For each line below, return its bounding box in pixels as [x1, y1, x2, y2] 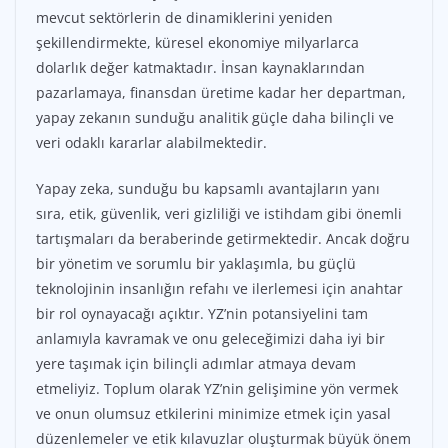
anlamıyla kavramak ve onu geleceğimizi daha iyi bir [36, 329, 385, 349]
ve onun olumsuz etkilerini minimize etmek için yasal [36, 404, 391, 424]
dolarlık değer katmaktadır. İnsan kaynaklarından [36, 58, 365, 78]
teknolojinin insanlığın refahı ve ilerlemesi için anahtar [36, 279, 403, 299]
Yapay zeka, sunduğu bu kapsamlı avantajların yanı [36, 179, 380, 199]
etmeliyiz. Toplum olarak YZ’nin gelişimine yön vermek [36, 379, 398, 399]
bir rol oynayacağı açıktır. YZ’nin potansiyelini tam [36, 304, 368, 324]
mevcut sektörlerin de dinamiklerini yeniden [36, 8, 333, 28]
